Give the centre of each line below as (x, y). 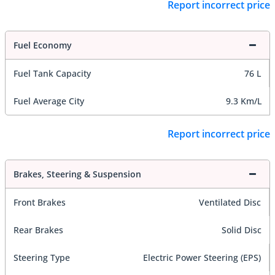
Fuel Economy (43, 45)
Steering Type (42, 258)
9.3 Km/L (244, 101)
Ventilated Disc (230, 203)
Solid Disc (242, 230)
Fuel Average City (49, 101)
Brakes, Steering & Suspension (77, 174)
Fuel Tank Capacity (52, 73)
